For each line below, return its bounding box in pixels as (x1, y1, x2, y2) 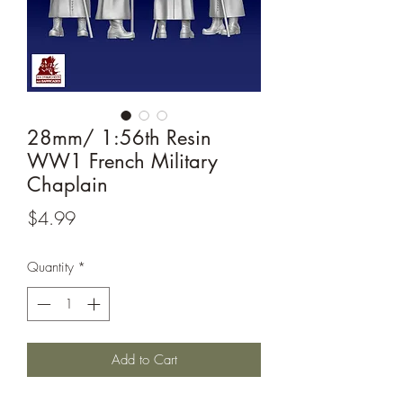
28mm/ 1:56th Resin (27, 124, 211, 150)
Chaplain (27, 171, 108, 197)
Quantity (27, 257, 74, 276)
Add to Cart (111, 351, 177, 370)
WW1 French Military (27, 148, 218, 174)
